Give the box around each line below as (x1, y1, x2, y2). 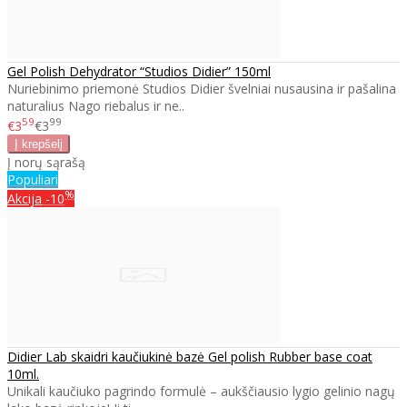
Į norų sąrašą (7, 153, 85, 171)
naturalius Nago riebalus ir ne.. (7, 97, 184, 115)
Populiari (7, 170, 58, 188)
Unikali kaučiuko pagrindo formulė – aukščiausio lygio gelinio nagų (7, 382, 395, 401)
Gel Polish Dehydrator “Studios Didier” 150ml (7, 63, 271, 81)
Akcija (7, 190, 42, 208)
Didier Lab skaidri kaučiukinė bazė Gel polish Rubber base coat (7, 348, 372, 366)
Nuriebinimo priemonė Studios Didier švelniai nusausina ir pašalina (7, 80, 396, 98)
